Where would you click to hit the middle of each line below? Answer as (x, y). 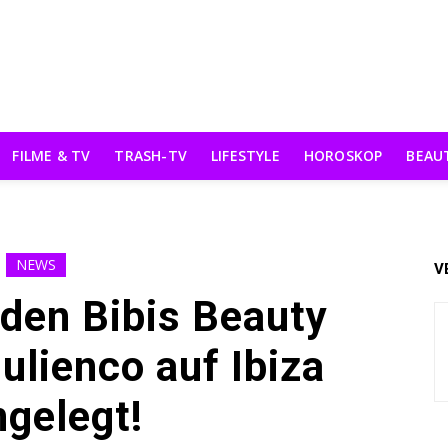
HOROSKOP (343, 155)
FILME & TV (51, 155)
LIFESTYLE (245, 155)
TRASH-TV (150, 155)
